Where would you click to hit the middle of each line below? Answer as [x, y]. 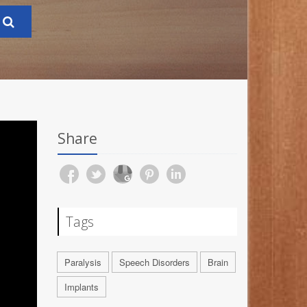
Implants [81, 286]
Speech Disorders [154, 262]
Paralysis [83, 262]
